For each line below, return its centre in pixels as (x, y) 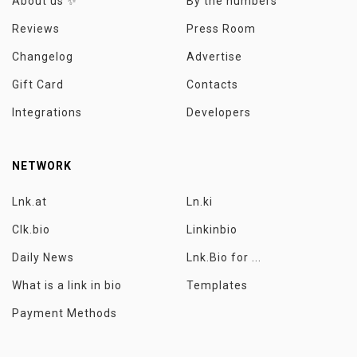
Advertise (214, 57)
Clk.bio (31, 229)
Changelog (43, 57)
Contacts (212, 84)
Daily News (43, 257)
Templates (217, 285)
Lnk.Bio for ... (224, 257)
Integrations (47, 112)
